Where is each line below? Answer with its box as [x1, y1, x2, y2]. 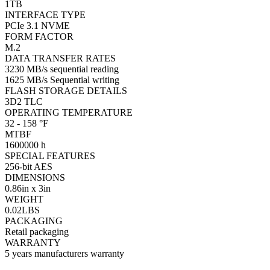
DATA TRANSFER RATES [5, 53, 116, 63]
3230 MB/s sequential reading [5, 64, 119, 74]
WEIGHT [5, 194, 43, 204]
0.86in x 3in [5, 183, 51, 193]
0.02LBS [5, 205, 40, 215]
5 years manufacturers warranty [5, 248, 124, 259]
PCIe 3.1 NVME [5, 20, 70, 31]
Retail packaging [5, 227, 69, 237]
